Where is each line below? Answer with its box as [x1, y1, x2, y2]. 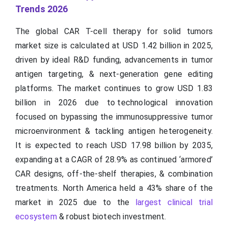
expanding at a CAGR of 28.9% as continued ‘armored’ [15, 155, 213, 165]
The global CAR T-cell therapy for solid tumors [15, 26, 213, 37]
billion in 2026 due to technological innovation [15, 98, 213, 108]
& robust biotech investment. [56, 212, 166, 222]
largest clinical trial [135, 197, 213, 208]
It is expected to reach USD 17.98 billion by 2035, [15, 140, 213, 151]
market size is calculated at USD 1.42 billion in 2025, [15, 41, 213, 51]
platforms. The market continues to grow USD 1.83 [15, 83, 213, 94]
